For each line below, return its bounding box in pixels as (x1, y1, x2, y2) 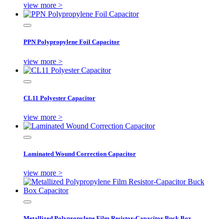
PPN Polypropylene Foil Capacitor (23, 38, 120, 46)
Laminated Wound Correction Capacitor (23, 150, 136, 158)
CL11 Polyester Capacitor (23, 94, 95, 102)
